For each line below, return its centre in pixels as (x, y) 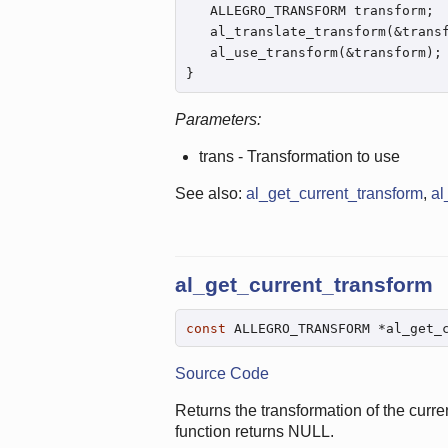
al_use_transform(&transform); (313, 53)
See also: (210, 194)
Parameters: (217, 120)
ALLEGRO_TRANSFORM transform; (309, 11)
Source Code (221, 374)
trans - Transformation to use (299, 157)
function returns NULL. (254, 432)
